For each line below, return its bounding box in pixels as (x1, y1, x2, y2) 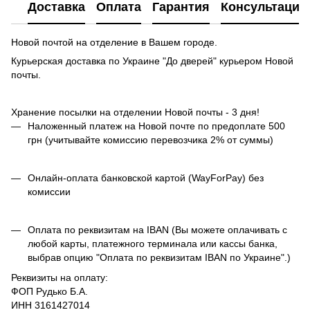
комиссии (28, 185, 71, 197)
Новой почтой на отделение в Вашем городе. (11, 36, 220, 48)
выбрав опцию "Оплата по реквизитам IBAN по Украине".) (28, 252, 291, 264)
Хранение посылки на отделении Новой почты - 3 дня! (11, 106, 259, 118)
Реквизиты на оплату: (11, 271, 111, 283)
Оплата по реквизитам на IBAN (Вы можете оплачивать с (28, 224, 287, 236)
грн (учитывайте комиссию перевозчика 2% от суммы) (28, 134, 273, 145)
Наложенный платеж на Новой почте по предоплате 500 (28, 120, 285, 131)
